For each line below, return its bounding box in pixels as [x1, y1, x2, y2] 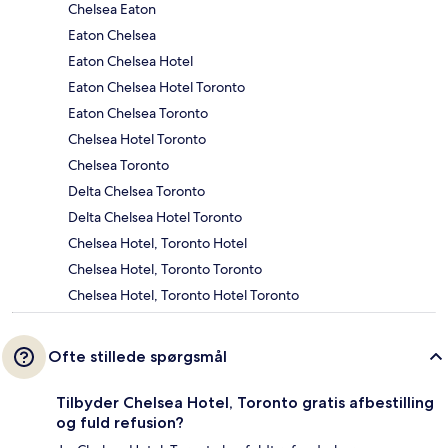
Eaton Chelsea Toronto [68, 104, 208, 123]
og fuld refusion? [56, 413, 184, 433]
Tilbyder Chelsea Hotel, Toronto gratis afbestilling [56, 393, 434, 413]
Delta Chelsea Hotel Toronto [68, 208, 242, 227]
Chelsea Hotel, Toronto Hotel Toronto [68, 286, 299, 305]
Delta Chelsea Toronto [68, 182, 205, 201]
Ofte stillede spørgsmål [48, 347, 227, 367]
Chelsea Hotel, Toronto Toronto [68, 260, 262, 279]
